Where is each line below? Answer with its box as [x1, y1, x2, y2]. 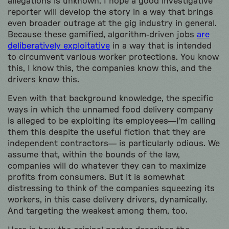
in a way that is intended [110, 41, 212, 50]
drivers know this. [8, 75, 79, 84]
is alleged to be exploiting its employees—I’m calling [8, 117, 216, 125]
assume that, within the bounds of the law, [8, 150, 180, 159]
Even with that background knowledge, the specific [8, 94, 213, 103]
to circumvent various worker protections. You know [8, 53, 219, 61]
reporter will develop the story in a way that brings [8, 8, 213, 16]
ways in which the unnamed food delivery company [8, 105, 213, 114]
